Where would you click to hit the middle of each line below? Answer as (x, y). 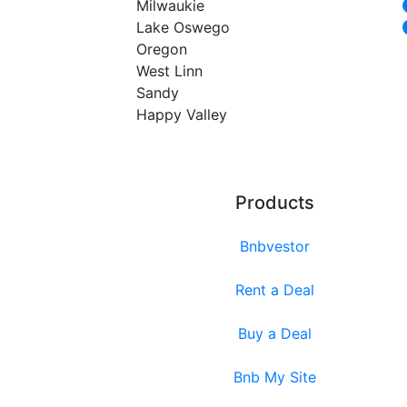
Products (274, 203)
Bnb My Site (274, 377)
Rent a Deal (274, 290)
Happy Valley (182, 114)
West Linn (170, 70)
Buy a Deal (274, 334)
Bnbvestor (274, 247)
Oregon (162, 49)
